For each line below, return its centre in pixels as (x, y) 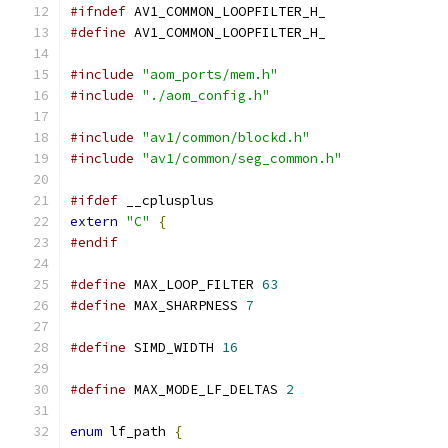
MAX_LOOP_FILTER (194, 284)
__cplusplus (166, 200)
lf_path (138, 431)
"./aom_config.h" (206, 95)
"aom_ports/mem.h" (210, 74)
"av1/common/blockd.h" (226, 137)
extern (94, 221)
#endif (94, 242)
